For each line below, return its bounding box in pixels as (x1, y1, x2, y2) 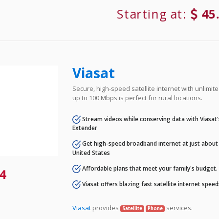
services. (164, 203, 193, 213)
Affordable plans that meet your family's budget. (81, 164, 218, 173)
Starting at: (118, 6, 190, 22)
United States (72, 148, 110, 157)
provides (91, 203, 121, 213)
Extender (72, 124, 98, 132)
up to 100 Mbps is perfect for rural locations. (72, 93, 203, 103)
